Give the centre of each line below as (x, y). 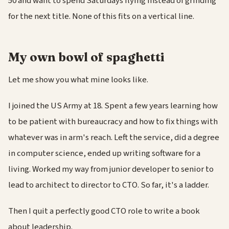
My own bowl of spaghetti (86, 57)
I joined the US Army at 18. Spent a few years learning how (113, 106)
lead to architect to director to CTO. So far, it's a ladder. (109, 185)
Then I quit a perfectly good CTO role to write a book (104, 211)
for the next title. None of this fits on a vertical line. (101, 16)
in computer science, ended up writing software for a (104, 154)
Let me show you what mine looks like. (78, 80)
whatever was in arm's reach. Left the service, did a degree (114, 138)
